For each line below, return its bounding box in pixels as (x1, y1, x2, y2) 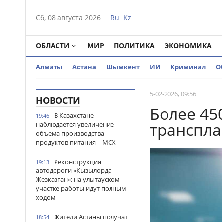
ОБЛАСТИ (36, 41, 70, 50)
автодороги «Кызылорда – (36, 166, 116, 175)
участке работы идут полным (36, 184, 126, 193)
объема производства (36, 129, 104, 138)
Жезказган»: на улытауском (36, 175, 120, 184)
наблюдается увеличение (36, 120, 114, 129)
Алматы (36, 62, 62, 71)
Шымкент (106, 62, 140, 71)
